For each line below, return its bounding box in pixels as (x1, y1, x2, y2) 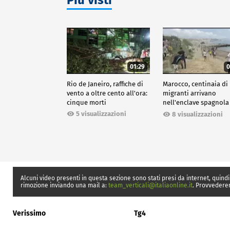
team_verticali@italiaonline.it (108, 181, 193, 189)
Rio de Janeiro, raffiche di (67, 80, 143, 88)
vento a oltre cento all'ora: (67, 89, 147, 97)
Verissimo (13, 208, 46, 218)
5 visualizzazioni (76, 109, 126, 118)
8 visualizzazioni (172, 110, 223, 118)
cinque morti (67, 98, 106, 106)
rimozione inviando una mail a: (21, 181, 108, 189)
